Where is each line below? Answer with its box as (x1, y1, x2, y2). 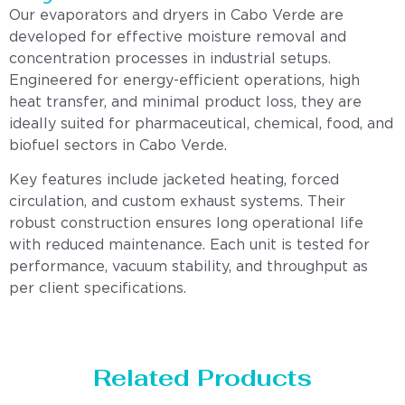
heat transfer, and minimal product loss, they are (9, 95, 362, 109)
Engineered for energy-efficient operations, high (9, 73, 360, 88)
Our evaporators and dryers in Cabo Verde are (9, 8, 344, 23)
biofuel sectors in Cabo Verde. (9, 138, 227, 153)
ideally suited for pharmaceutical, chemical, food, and (9, 117, 393, 131)
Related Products (93, 363, 312, 394)
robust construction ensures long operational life (9, 217, 363, 231)
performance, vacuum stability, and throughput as (9, 260, 368, 275)
